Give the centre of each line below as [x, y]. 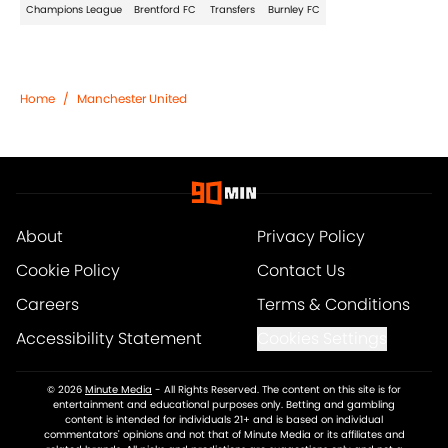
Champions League [74, 10]
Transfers [232, 10]
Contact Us [300, 271]
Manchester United [132, 99]
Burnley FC [294, 10]
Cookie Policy [68, 271]
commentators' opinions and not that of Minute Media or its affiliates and [224, 435]
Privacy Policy [310, 237]
